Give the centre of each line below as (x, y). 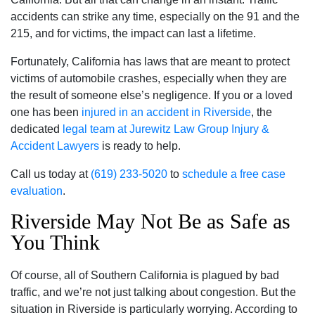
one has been (46, 112)
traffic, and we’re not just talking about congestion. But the (153, 292)
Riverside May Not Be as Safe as (150, 221)
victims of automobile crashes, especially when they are (149, 79)
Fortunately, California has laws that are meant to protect (150, 62)
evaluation (37, 191)
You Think (55, 243)
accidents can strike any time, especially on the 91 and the (155, 17)
